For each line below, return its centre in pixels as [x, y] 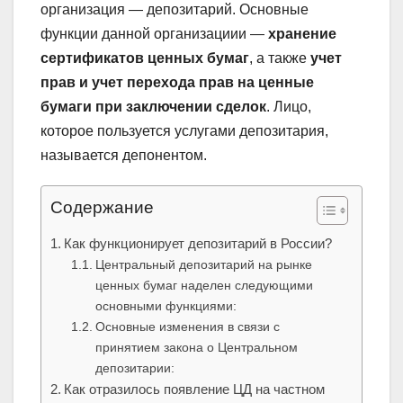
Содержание [102, 208]
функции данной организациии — [154, 34]
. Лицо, [289, 107]
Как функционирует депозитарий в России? [198, 244]
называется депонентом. [124, 156]
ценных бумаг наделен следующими [204, 286]
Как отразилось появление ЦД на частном [195, 390]
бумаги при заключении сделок [153, 107]
